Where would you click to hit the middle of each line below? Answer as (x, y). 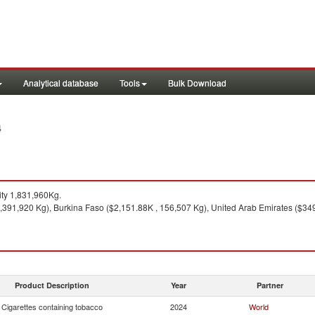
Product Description (52, 285)
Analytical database (61, 83)
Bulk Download (197, 83)
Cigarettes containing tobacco (52, 307)
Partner (270, 285)
